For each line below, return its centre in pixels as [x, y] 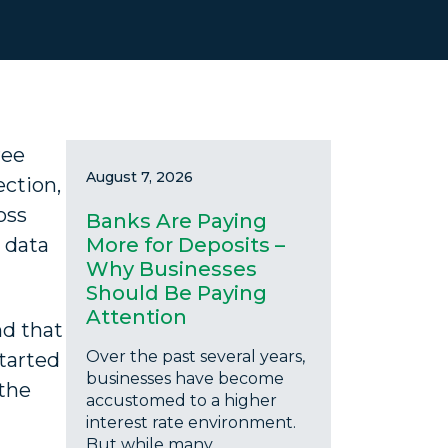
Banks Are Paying [176, 221]
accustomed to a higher [181, 400]
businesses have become [185, 378]
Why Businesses [171, 269]
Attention [136, 317]
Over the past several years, [195, 356]
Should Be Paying [176, 293]
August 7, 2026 [139, 177]
